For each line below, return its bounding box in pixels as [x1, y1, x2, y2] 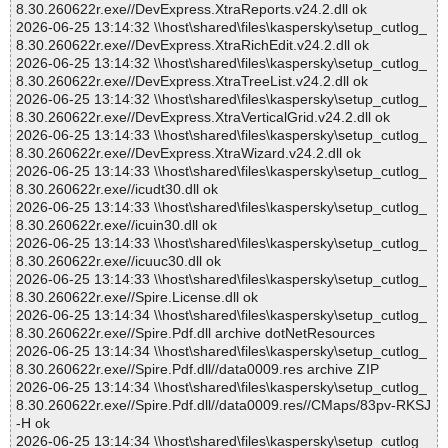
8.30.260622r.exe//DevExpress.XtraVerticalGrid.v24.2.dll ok [16, 109, 390, 126]
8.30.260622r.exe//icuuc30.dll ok [16, 253, 221, 270]
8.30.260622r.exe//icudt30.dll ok [16, 181, 218, 198]
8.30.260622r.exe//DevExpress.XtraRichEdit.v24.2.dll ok [16, 37, 369, 54]
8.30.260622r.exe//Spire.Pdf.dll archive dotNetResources [16, 325, 375, 342]
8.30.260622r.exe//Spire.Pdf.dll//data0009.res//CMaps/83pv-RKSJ [16, 397, 431, 414]
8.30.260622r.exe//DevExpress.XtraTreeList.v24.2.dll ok [16, 73, 368, 90]
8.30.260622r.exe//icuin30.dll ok [16, 217, 217, 234]
